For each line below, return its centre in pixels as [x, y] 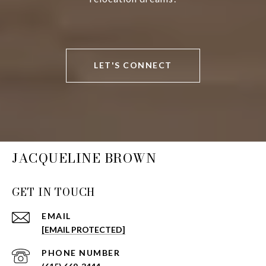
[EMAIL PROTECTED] [83, 229]
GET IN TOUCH [53, 192]
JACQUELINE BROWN [84, 158]
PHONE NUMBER [81, 252]
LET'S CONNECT [133, 65]
